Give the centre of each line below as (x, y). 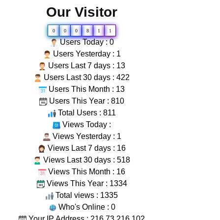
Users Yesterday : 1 (86, 54)
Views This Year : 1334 (86, 183)
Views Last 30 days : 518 (86, 160)
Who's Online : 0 (86, 207)
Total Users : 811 (86, 113)
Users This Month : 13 (86, 89)
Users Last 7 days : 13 (86, 66)
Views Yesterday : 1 (86, 136)
